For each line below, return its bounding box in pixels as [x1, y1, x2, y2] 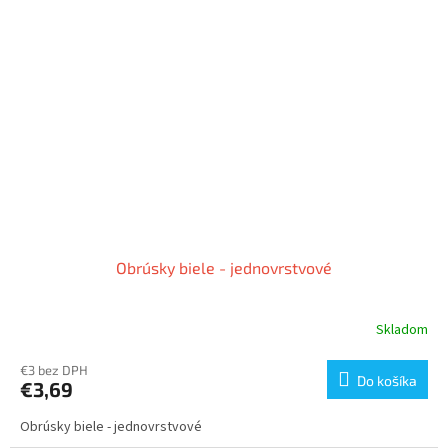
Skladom [376, 320, 428, 341]
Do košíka [357, 371, 417, 389]
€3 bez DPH [20, 361, 88, 378]
